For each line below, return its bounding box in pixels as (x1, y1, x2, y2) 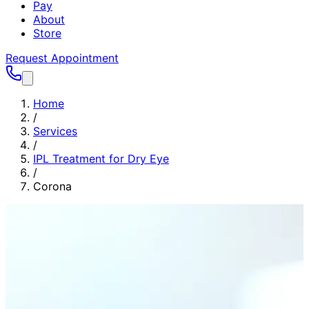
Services (33, 124, 77, 138)
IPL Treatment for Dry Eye (33, 152, 169, 166)
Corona (33, 179, 72, 193)
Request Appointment (6, 51, 119, 65)
